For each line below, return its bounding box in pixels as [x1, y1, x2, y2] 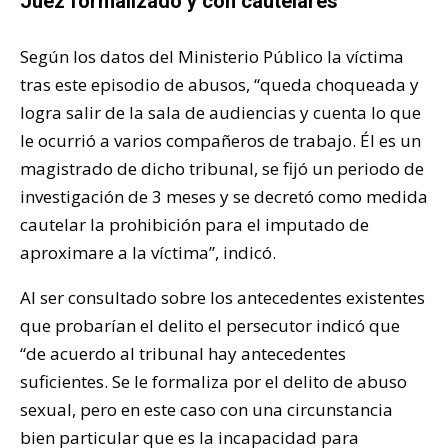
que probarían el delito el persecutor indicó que [20, 313, 400, 337]
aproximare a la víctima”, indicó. [20, 240, 276, 264]
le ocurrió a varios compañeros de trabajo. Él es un [20, 128, 421, 152]
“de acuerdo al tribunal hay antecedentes [20, 341, 346, 365]
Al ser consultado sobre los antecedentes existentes [20, 285, 425, 309]
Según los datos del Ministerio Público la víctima [20, 44, 404, 68]
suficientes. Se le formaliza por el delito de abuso [20, 369, 407, 393]
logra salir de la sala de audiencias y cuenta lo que [20, 100, 421, 124]
